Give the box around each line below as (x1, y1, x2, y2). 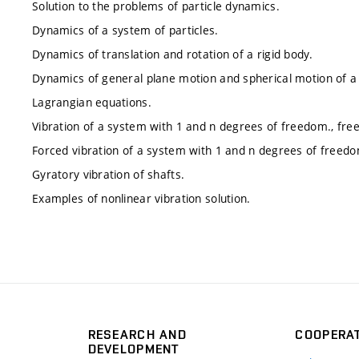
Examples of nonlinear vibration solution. (32, 190, 251, 206)
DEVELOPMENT (87, 341, 179, 357)
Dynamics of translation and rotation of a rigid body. (32, 46, 313, 62)
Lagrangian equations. (32, 94, 151, 110)
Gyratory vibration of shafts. (32, 166, 185, 182)
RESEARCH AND (87, 326, 187, 342)
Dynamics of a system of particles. (32, 22, 219, 38)
